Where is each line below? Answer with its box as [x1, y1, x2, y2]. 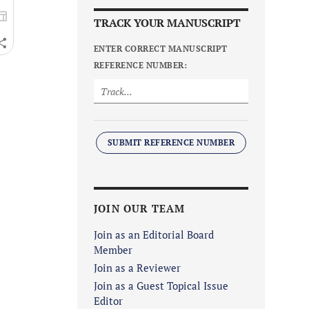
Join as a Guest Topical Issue [94, 279, 228, 293]
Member [94, 243, 132, 257]
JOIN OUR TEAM [94, 201, 186, 216]
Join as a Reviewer [94, 261, 181, 275]
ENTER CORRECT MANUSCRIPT [94, 43, 228, 54]
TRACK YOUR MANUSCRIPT [94, 15, 241, 31]
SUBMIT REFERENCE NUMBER [107, 137, 235, 148]
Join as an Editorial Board [94, 228, 214, 242]
